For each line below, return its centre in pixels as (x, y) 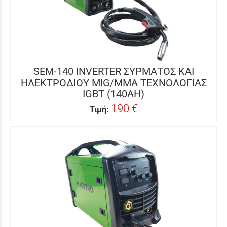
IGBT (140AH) (113, 94)
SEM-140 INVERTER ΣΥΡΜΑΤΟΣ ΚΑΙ (113, 71)
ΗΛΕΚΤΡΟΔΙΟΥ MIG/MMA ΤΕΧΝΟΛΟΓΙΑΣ (113, 83)
